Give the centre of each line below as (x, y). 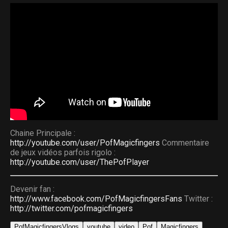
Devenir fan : (32, 189)
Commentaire (184, 143)
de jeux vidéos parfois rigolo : (63, 153)
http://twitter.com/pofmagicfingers (72, 209)
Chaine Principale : (43, 133)
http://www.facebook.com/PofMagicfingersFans (96, 199)
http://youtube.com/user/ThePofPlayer (80, 162)
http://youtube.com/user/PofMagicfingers (85, 143)
